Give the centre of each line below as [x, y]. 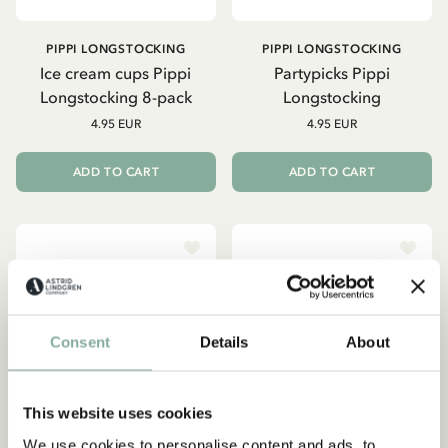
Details [224, 342]
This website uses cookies [118, 413]
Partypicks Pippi [331, 72]
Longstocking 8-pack [115, 96]
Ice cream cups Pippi [116, 72]
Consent [80, 342]
